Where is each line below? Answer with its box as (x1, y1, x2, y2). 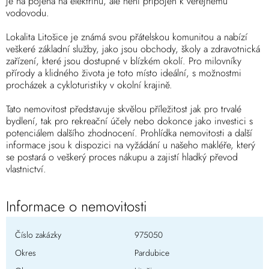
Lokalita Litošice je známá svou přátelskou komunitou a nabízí (6, 30, 247, 44)
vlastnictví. (6, 162, 46, 177)
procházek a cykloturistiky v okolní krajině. (6, 78, 172, 92)
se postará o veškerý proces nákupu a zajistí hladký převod (6, 150, 238, 165)
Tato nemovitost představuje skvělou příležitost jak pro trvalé (6, 102, 241, 116)
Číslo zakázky (15, 229, 61, 241)
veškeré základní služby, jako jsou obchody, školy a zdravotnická (6, 42, 260, 56)
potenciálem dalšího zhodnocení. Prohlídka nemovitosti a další (6, 126, 252, 141)
